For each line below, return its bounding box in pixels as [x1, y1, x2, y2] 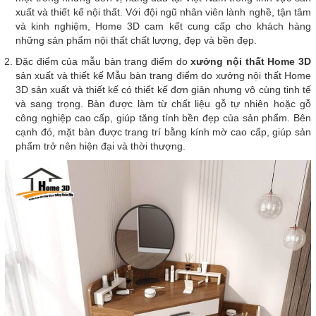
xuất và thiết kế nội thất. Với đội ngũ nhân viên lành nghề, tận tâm [16, 6, 311, 18]
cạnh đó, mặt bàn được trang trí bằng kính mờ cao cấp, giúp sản [16, 126, 311, 138]
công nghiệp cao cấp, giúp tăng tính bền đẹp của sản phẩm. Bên [16, 112, 311, 123]
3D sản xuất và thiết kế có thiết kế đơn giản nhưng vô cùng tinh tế [16, 84, 311, 95]
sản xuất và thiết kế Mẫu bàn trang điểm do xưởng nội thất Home [16, 70, 311, 81]
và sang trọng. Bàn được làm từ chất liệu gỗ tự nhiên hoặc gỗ [16, 98, 311, 109]
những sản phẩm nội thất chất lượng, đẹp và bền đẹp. [16, 35, 257, 46]
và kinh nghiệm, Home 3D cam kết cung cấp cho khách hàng [16, 20, 311, 32]
